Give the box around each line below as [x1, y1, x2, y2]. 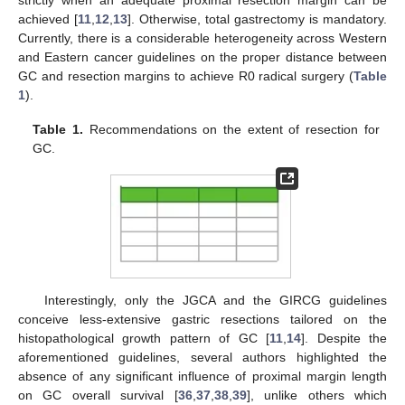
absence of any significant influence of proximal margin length [18, 369, 387, 384]
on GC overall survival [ [18, 388, 178, 403]
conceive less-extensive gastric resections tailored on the [18, 312, 387, 327]
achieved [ [18, 12, 78, 27]
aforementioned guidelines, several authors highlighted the [18, 350, 387, 365]
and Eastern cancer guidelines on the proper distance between [18, 50, 387, 65]
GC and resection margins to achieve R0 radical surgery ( [18, 69, 353, 84]
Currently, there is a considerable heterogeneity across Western [18, 31, 387, 46]
